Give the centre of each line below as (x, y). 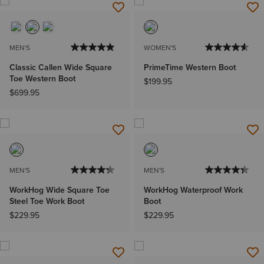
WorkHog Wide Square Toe (60, 190)
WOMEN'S (160, 48)
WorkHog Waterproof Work (193, 190)
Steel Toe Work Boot (47, 202)
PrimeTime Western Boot (190, 68)
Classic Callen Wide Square (61, 68)
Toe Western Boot (42, 79)
